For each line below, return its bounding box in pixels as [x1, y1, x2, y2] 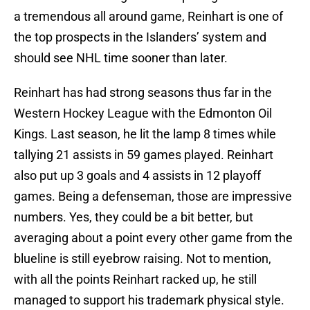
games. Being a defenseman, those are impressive [14, 189, 292, 204]
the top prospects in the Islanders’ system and [14, 30, 266, 45]
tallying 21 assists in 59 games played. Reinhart [14, 147, 273, 163]
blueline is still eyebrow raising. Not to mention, [14, 251, 271, 266]
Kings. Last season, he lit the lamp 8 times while [14, 127, 276, 142]
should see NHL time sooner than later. [14, 51, 228, 66]
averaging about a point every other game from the [14, 230, 293, 246]
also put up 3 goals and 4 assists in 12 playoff [14, 168, 261, 183]
